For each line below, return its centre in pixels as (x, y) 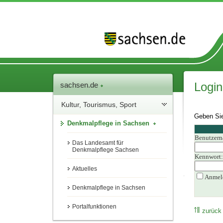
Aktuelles (85, 169)
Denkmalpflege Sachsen (106, 150)
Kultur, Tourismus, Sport (99, 105)
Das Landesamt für (98, 143)
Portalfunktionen (95, 207)
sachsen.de (80, 85)
